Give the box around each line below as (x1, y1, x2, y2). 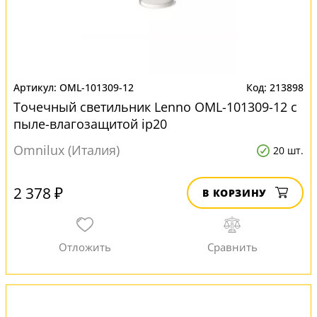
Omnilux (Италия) (13, 142, 120, 158)
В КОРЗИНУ (202, 186, 267, 200)
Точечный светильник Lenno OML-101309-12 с (13, 98, 297, 115)
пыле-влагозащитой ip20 (13, 115, 167, 132)
